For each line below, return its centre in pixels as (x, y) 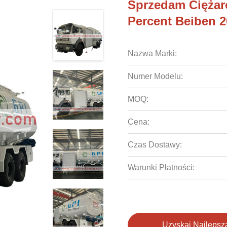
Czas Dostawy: (155, 145)
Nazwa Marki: (152, 53)
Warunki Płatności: (161, 167)
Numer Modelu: (155, 76)
